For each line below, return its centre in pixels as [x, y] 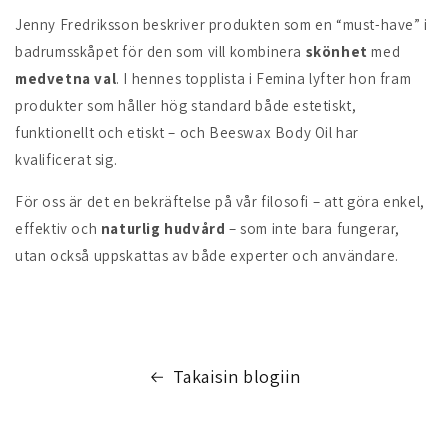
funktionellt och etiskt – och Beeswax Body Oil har [187, 132]
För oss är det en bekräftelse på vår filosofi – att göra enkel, [220, 201]
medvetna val [66, 78]
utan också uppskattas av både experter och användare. [207, 255]
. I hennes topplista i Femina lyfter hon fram [264, 78]
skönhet [336, 51]
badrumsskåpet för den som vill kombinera [160, 51]
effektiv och [58, 228]
